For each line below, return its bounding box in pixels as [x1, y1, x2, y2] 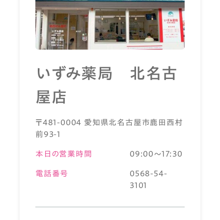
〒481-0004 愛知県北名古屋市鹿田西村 [35, 118, 183, 126]
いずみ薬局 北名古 [35, 65, 178, 81]
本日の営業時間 [35, 149, 92, 158]
